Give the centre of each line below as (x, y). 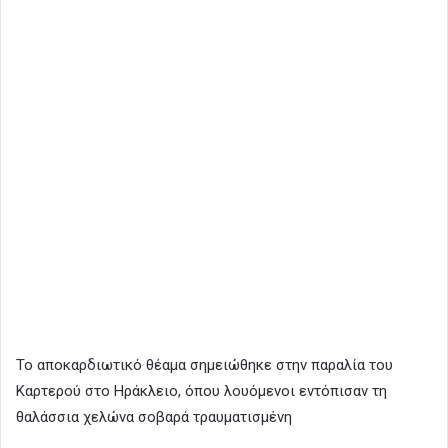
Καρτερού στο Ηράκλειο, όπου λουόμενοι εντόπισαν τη (201, 391)
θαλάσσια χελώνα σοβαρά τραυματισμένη (154, 417)
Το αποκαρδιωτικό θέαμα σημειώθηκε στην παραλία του (204, 365)
